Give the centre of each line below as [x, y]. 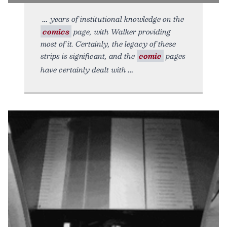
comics [56, 31]
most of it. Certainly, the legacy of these [108, 43]
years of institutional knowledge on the [117, 18]
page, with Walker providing [121, 31]
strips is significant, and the [89, 55]
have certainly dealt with [83, 69]
